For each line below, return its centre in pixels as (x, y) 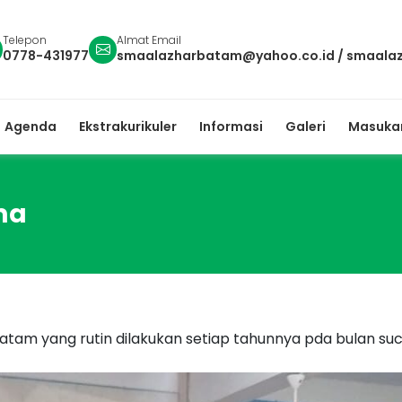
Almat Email (149, 39)
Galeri (306, 127)
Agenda (31, 127)
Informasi (231, 127)
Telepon (25, 39)
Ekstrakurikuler (128, 127)
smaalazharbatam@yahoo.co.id (226, 55)
